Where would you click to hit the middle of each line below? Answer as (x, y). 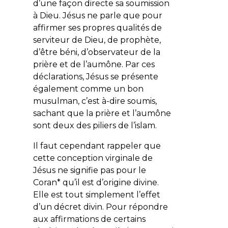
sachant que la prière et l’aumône (102, 113)
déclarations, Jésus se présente (95, 76)
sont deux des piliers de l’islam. (96, 125)
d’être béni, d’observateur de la (96, 52)
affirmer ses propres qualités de (97, 27)
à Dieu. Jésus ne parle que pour (97, 15)
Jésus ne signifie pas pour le (89, 170)
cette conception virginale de (93, 158)
